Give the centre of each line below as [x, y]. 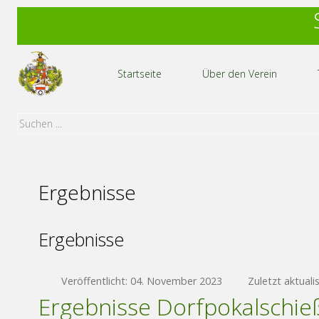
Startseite [139, 74]
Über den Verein [239, 74]
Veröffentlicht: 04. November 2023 [142, 281]
